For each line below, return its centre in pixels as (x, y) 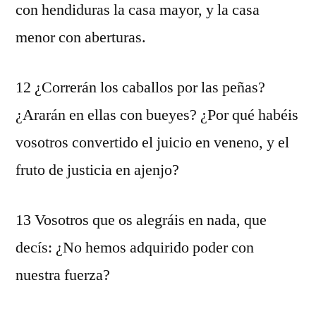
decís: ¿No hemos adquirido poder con (135, 248)
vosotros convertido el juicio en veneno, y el (152, 142)
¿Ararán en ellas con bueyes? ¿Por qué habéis (157, 115)
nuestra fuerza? (63, 275)
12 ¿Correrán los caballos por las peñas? (140, 87)
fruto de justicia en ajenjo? (97, 170)
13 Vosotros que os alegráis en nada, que (141, 220)
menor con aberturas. (81, 37)
